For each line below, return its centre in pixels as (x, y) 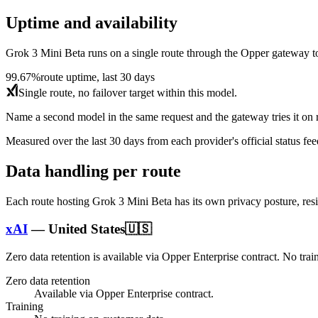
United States (87, 229)
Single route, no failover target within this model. (128, 93)
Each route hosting (49, 202)
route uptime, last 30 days (98, 77)
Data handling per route (93, 171)
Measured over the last (57, 141)
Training (24, 306)
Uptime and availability (92, 23)
